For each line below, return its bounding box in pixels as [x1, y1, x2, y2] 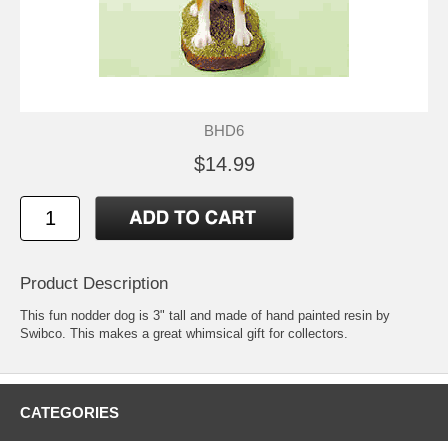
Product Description [20, 274, 168, 294]
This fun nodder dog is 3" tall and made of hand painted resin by [20, 308, 390, 324]
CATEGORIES [20, 404, 119, 422]
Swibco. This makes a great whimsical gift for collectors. [20, 326, 348, 342]
